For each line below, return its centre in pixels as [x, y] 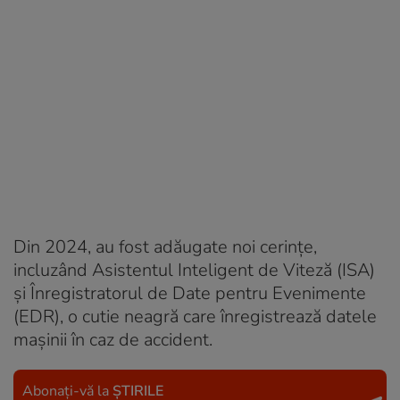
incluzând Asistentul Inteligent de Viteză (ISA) [194, 270]
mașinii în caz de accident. [113, 339]
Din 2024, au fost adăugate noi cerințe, [165, 246]
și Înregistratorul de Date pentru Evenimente [190, 293]
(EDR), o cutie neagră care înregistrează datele [195, 316]
